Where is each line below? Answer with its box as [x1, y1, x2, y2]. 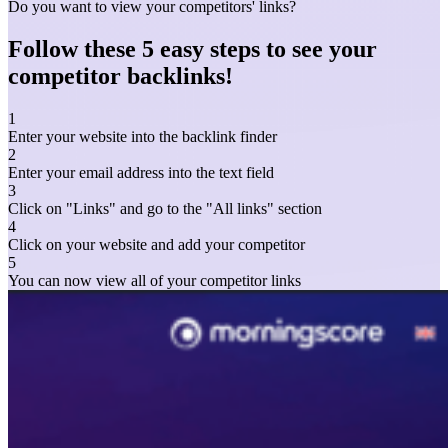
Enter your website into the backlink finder [8, 127, 277, 145]
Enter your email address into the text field [8, 163, 274, 181]
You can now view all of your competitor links [8, 271, 301, 289]
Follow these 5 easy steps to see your [8, 35, 377, 62]
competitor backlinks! [8, 62, 233, 89]
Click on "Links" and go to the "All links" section [8, 199, 322, 217]
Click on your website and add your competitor [8, 235, 305, 253]
